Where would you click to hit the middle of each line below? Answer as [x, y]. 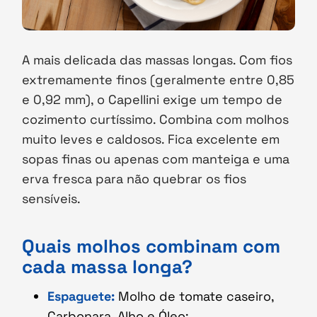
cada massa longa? [108, 266]
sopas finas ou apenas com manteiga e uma [156, 158]
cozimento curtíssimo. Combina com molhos [156, 119]
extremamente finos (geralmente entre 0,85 [158, 79]
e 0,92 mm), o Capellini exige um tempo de [152, 99]
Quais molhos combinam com [151, 246]
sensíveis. [52, 198]
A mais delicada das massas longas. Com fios [157, 59]
